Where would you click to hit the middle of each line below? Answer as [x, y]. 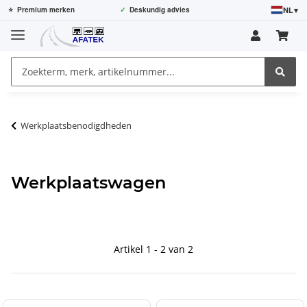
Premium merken [46, 10]
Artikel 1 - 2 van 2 [153, 249]
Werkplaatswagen [88, 182]
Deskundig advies [159, 10]
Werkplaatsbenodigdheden [76, 125]
